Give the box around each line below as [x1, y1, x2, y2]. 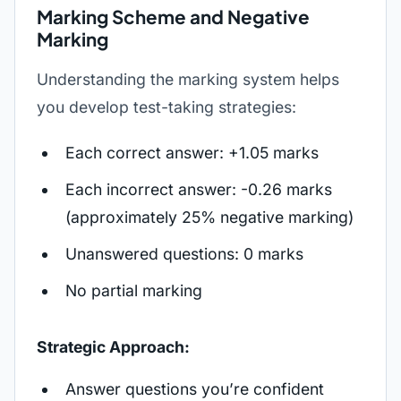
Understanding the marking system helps [37, 70, 339, 89]
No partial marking [65, 281, 202, 300]
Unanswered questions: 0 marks [65, 244, 303, 263]
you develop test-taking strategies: [37, 98, 296, 116]
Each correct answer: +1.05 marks [65, 143, 319, 162]
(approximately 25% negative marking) [65, 208, 354, 226]
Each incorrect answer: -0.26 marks [65, 180, 332, 199]
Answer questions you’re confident [65, 380, 324, 398]
